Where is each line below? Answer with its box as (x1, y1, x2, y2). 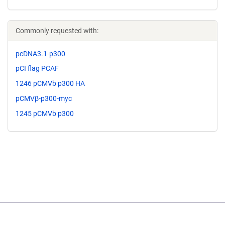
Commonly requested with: (16, 26, 98, 35)
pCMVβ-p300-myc (16, 94, 72, 102)
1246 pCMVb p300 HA (16, 79, 85, 88)
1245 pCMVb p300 (16, 109, 74, 118)
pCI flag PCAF (16, 64, 59, 73)
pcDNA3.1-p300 (16, 49, 65, 58)
